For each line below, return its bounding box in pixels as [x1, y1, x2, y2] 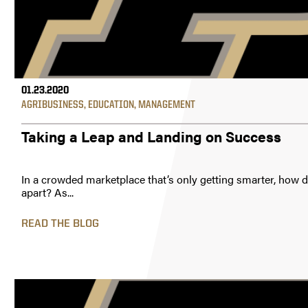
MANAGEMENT [138, 100, 195, 111]
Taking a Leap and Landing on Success [21, 126, 281, 146]
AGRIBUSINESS [21, 100, 84, 111]
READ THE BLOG [21, 219, 99, 230]
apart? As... [21, 184, 74, 200]
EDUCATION [88, 100, 134, 111]
